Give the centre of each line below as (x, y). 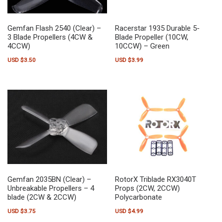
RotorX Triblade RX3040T (156, 179)
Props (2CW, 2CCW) (148, 188)
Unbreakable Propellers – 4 (51, 188)
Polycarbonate (139, 197)
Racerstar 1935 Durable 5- (158, 28)
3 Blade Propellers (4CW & (50, 37)
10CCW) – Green (142, 46)
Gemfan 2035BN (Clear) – (49, 179)
